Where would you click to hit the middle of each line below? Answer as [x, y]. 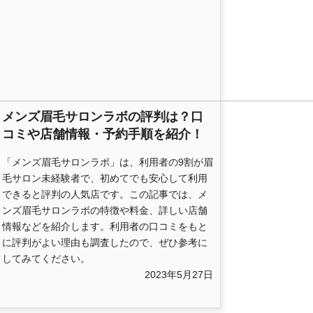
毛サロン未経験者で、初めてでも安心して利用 [105, 179]
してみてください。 [46, 259]
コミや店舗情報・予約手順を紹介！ [103, 134]
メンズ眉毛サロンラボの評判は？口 [103, 117]
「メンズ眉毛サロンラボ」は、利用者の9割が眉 [108, 162]
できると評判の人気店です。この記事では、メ [105, 195]
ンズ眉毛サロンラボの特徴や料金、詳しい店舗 [105, 211]
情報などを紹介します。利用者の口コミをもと [105, 227]
